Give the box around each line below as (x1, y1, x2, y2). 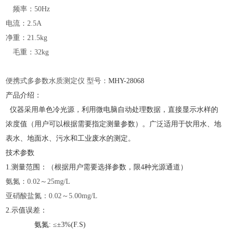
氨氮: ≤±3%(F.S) (6, 221, 86, 229)
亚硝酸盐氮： (6, 192, 49, 200)
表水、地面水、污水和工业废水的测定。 (6, 135, 136, 143)
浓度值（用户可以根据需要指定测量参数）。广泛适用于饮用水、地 (6, 120, 222, 128)
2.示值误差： (6, 206, 48, 215)
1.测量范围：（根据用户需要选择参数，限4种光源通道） (6, 163, 188, 171)
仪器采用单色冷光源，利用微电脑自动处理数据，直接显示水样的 (6, 106, 219, 114)
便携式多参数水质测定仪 (6, 77, 85, 85)
